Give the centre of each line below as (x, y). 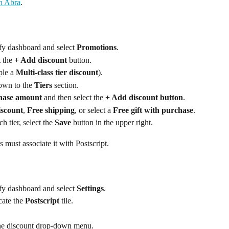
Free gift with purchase (153, 110)
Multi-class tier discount (57, 73)
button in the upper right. (112, 123)
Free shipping (51, 110)
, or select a (94, 110)
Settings (90, 188)
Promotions (97, 48)
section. (65, 85)
